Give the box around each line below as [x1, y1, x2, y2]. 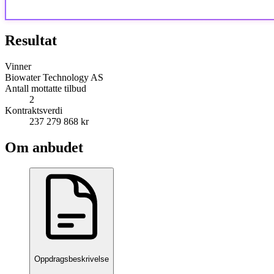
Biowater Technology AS [5, 72, 103, 83]
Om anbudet [5, 139, 83, 155]
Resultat [5, 32, 57, 48]
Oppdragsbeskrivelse [34, 254, 109, 264]
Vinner [5, 61, 31, 72]
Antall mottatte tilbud [5, 83, 86, 94]
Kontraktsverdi [5, 105, 62, 116]
